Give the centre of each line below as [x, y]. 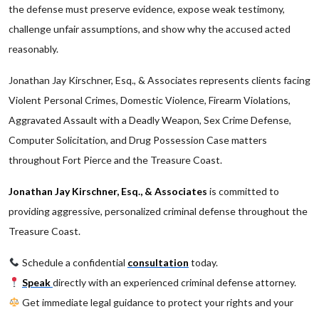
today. [203, 262]
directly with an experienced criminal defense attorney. [174, 282]
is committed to [243, 191]
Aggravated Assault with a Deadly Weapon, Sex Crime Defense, [150, 120]
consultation [158, 262]
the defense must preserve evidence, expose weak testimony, [147, 9]
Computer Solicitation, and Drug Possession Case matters [138, 140]
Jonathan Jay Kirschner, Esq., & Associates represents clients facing [159, 80]
